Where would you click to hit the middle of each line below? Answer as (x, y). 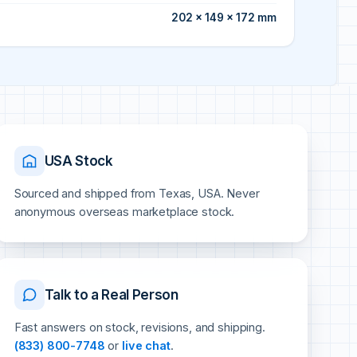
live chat (146, 346)
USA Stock (78, 161)
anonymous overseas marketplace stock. (124, 212)
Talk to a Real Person (111, 294)
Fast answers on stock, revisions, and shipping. (139, 328)
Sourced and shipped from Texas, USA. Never (137, 194)
